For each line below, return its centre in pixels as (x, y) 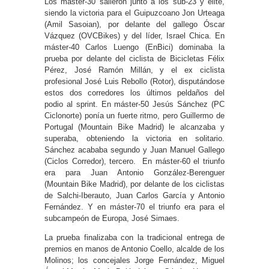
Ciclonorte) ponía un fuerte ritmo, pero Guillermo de (134, 115)
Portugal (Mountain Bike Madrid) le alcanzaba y (134, 127)
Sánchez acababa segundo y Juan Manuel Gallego (134, 150)
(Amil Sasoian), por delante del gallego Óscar (134, 24)
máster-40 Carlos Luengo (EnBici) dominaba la (134, 47)
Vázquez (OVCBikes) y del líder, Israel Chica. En (134, 35)
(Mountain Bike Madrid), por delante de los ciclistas (134, 184)
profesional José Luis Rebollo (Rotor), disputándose (134, 81)
